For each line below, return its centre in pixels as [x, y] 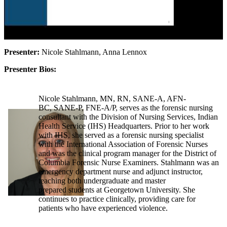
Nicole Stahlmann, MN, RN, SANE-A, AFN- [112, 99]
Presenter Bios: [30, 69]
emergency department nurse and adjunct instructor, [121, 172]
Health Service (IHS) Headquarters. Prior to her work [124, 126]
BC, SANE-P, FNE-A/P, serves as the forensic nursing [126, 108]
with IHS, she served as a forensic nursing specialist [121, 135]
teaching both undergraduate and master [102, 181]
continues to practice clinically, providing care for [117, 199]
